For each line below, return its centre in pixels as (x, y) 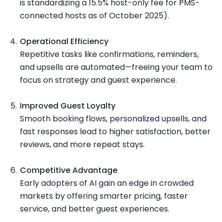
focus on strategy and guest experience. (98, 80)
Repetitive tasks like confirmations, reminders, (109, 55)
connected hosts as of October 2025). (94, 16)
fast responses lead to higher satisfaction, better (115, 132)
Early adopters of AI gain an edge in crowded (107, 183)
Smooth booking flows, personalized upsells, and (113, 119)
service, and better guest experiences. (95, 209)
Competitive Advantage (69, 170)
